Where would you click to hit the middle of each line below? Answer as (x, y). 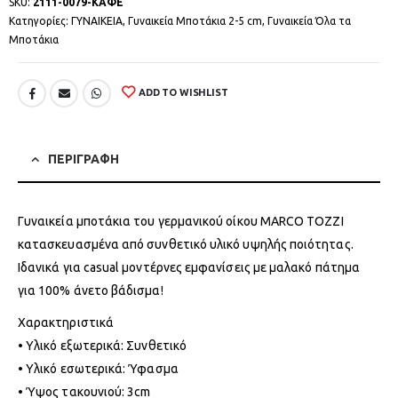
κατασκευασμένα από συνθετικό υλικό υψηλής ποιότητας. (186, 244)
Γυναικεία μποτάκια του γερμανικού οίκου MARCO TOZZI (181, 221)
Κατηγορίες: (40, 20)
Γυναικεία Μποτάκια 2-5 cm (195, 20)
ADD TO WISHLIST (183, 93)
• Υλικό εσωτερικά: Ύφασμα (98, 368)
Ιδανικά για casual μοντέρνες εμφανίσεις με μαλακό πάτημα (189, 267)
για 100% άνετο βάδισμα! (91, 290)
